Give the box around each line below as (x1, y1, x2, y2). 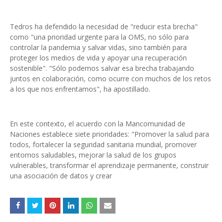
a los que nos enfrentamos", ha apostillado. (10, 84, 150, 94)
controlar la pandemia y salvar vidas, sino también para (10, 43, 187, 52)
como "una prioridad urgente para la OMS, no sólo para (10, 32, 189, 42)
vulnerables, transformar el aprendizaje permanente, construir (10, 161, 209, 170)
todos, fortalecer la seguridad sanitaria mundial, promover (10, 140, 197, 149)
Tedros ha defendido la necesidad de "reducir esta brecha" (10, 22, 198, 31)
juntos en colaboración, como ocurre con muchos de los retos (10, 74, 211, 83)
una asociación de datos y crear (10, 171, 112, 180)
